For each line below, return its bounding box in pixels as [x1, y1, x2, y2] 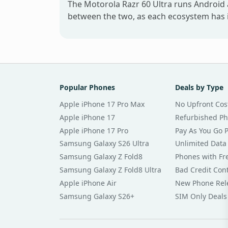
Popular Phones [60, 82, 115, 93]
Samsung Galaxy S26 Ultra [60, 138, 149, 149]
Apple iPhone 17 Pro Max [60, 99, 145, 109]
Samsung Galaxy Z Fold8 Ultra [60, 165, 161, 175]
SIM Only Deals [175, 191, 227, 201]
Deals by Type [175, 82, 223, 93]
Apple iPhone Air [60, 178, 117, 188]
